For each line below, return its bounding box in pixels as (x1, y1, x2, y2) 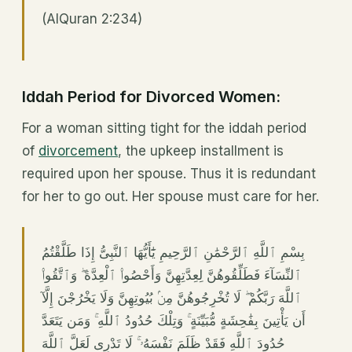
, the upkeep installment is (118, 143, 284, 159)
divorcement (38, 143, 118, 159)
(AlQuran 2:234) (42, 11, 142, 27)
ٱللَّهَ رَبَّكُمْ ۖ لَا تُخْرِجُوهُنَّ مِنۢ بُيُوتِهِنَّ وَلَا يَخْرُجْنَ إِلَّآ (42, 290, 302, 306)
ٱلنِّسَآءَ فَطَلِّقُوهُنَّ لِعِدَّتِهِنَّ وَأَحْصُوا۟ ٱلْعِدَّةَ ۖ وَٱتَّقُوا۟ (42, 267, 302, 284)
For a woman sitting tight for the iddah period (22, 120, 306, 137)
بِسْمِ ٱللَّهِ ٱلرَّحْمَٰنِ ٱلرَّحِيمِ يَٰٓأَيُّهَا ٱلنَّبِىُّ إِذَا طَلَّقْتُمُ (42, 244, 305, 261)
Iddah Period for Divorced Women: (22, 87, 280, 107)
